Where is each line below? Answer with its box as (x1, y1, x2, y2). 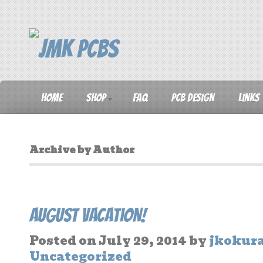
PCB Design (171, 92, 214, 104)
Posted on (29, 231, 96, 250)
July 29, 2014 (96, 231, 187, 250)
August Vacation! (29, 205, 146, 225)
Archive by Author (29, 143, 134, 158)
